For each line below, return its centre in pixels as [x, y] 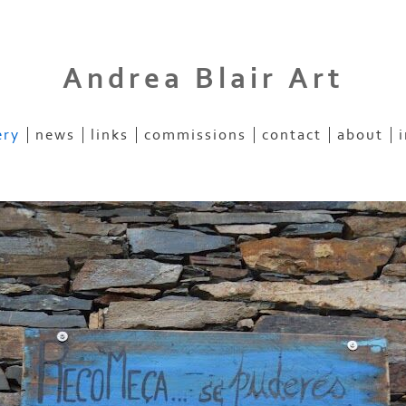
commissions [195, 135]
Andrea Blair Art [203, 79]
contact [291, 135]
